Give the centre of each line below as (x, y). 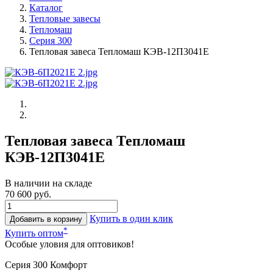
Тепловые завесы (65, 19)
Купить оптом (34, 233)
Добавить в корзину (46, 219)
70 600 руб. (28, 194)
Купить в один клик (131, 218)
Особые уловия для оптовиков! (69, 244)
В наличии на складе (48, 183)
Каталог (46, 8)
